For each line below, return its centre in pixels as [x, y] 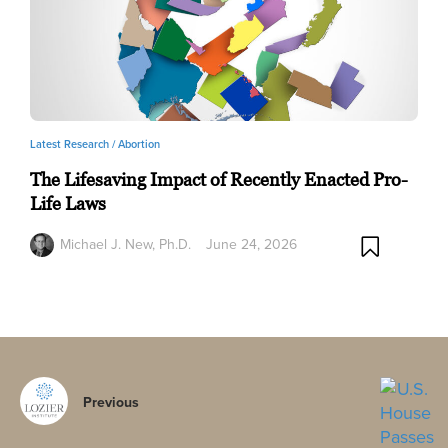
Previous [111, 401]
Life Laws [68, 203]
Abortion [139, 143]
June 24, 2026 [251, 243]
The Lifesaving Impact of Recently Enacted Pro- [219, 179]
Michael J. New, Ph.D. [125, 243]
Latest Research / [74, 143]
